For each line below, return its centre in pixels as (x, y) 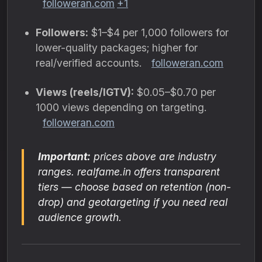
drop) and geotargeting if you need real (133, 202)
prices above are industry (154, 156)
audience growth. (80, 217)
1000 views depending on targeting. (121, 107)
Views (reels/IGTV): (85, 92)
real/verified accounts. (90, 63)
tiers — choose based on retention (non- (135, 187)
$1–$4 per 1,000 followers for (158, 32)
